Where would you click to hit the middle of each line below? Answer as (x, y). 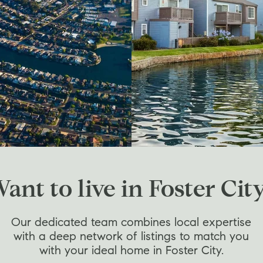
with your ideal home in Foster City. (131, 251)
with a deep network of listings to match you (131, 237)
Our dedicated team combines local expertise (131, 223)
